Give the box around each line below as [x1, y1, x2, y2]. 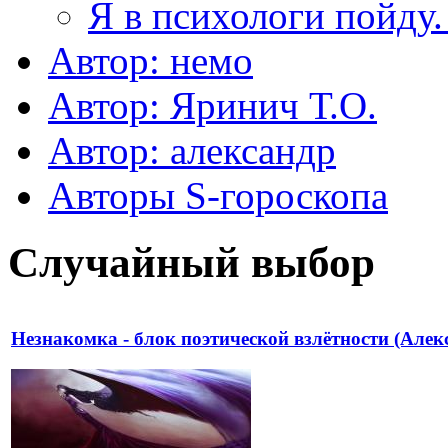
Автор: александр [48, 128, 336, 172]
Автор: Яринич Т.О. [48, 83, 377, 127]
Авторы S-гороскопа [48, 173, 388, 217]
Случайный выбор [8, 238, 375, 286]
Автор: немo [48, 38, 253, 82]
